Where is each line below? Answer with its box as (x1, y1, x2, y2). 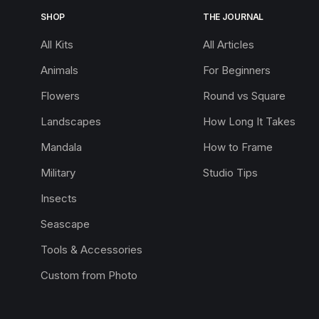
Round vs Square (202, 88, 286, 103)
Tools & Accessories (40, 242, 142, 256)
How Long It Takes (202, 114, 296, 128)
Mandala (40, 140, 82, 154)
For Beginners (202, 63, 271, 77)
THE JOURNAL (202, 11, 264, 22)
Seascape (40, 216, 90, 231)
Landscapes (40, 114, 101, 128)
